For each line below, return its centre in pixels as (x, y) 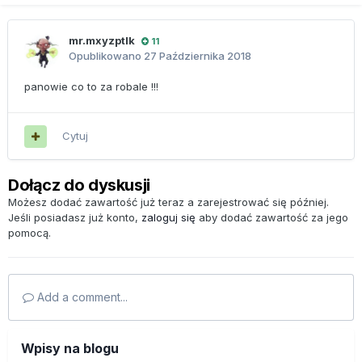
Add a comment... (81, 297)
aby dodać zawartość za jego (272, 218)
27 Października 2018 (198, 56)
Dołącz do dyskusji (79, 185)
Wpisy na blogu (70, 349)
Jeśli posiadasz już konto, (75, 218)
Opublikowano (106, 56)
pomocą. (29, 233)
